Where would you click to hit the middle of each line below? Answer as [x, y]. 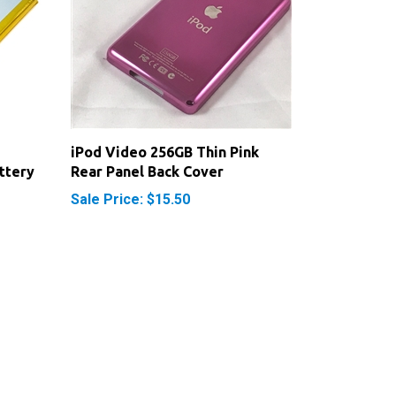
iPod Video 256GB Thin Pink [164, 133]
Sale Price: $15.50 [130, 180]
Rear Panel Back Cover [147, 152]
